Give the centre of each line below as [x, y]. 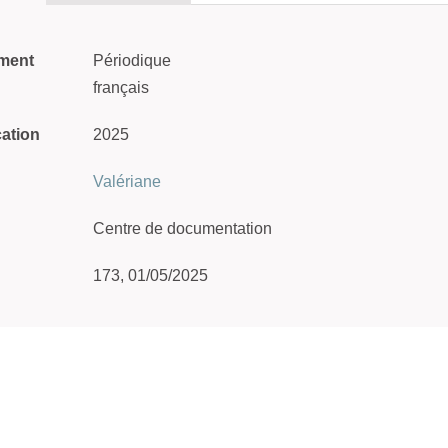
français [121, 87]
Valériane [127, 181]
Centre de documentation [182, 228]
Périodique [132, 60]
